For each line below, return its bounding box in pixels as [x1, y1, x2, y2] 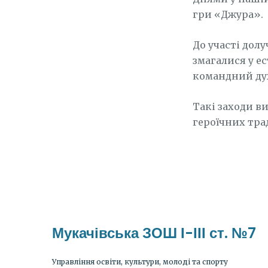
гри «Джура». [193, 8, 263, 20]
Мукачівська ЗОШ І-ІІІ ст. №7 [52, 223, 256, 243]
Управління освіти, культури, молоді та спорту [52, 257, 228, 266]
